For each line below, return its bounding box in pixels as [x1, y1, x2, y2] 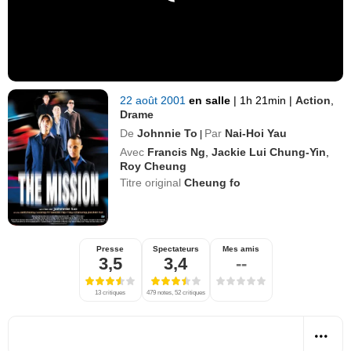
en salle [189, 93, 234, 107]
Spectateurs [152, 244, 199, 253]
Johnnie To [137, 126, 198, 139]
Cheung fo [184, 175, 241, 189]
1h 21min [237, 93, 290, 107]
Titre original [120, 175, 185, 189]
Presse [96, 244, 124, 253]
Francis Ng [147, 145, 206, 158]
